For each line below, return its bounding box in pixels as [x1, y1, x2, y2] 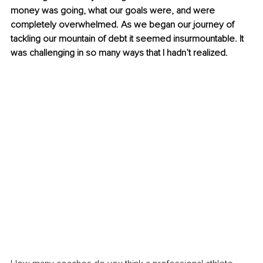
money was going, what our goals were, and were [11, 5, 217, 17]
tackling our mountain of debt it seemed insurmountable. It [11, 33, 246, 45]
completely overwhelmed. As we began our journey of [11, 19, 237, 31]
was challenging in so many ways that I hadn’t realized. [11, 47, 228, 59]
